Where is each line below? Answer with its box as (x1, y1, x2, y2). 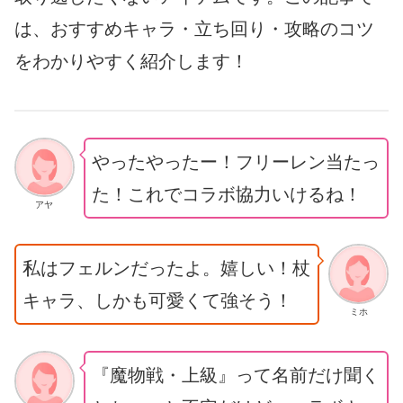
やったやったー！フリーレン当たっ (91, 151, 380, 172)
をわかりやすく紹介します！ (14, 50, 248, 71)
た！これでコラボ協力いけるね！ (91, 184, 362, 204)
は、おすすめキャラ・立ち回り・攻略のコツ (14, 18, 374, 39)
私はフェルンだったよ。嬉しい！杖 (22, 258, 310, 279)
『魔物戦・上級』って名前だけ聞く (91, 365, 380, 386)
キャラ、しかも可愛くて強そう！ (22, 291, 292, 311)
